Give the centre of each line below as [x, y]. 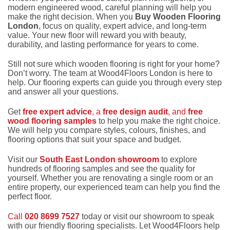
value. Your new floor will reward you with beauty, [97, 35]
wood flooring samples [52, 121]
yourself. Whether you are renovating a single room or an [110, 178]
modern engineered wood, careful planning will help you [110, 7]
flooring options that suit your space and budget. [94, 140]
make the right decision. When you [71, 16]
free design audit [135, 112]
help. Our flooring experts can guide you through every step [115, 83]
